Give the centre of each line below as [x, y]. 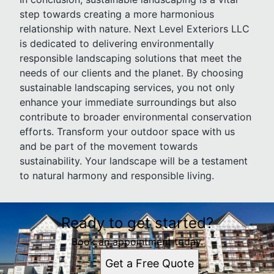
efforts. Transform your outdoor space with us [127, 131]
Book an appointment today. [137, 242]
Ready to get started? [137, 223]
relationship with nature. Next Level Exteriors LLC [135, 29]
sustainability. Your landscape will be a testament [134, 161]
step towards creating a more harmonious [117, 14]
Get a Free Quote [149, 263]
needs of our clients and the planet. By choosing [131, 73]
